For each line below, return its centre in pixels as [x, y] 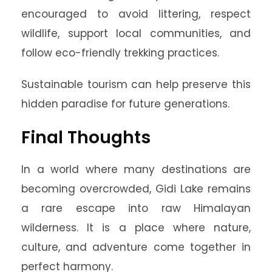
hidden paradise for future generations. [125, 104]
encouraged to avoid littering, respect [136, 14]
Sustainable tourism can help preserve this [136, 84]
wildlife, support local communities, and [136, 33]
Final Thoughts [86, 138]
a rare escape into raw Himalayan [136, 208]
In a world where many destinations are [136, 169]
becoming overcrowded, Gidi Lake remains [136, 189]
